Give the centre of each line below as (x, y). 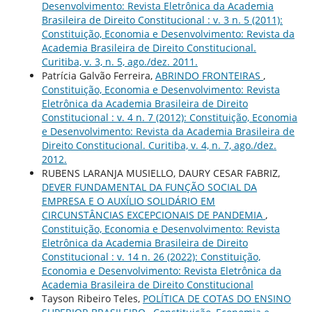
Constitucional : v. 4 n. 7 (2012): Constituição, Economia (169, 117)
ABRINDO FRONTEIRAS (209, 75)
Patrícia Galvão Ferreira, (98, 75)
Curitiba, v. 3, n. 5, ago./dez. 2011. (119, 61)
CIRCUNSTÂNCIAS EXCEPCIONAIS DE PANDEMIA (153, 214)
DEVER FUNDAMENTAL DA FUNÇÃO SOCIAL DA (149, 187)
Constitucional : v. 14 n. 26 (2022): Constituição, (151, 256)
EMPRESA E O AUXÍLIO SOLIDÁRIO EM (128, 201)
